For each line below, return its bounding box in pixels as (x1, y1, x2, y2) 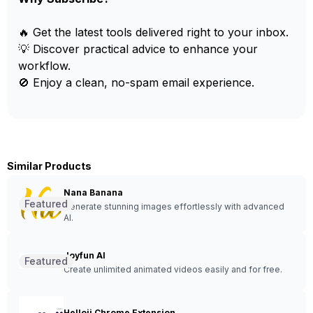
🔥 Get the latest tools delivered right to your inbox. (18, 25, 289, 39)
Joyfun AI (64, 250, 105, 261)
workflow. (18, 59, 71, 73)
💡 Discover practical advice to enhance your (18, 42, 258, 56)
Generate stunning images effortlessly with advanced (64, 201, 284, 212)
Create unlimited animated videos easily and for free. (64, 264, 282, 275)
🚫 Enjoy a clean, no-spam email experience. (18, 75, 254, 89)
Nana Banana (64, 187, 123, 198)
